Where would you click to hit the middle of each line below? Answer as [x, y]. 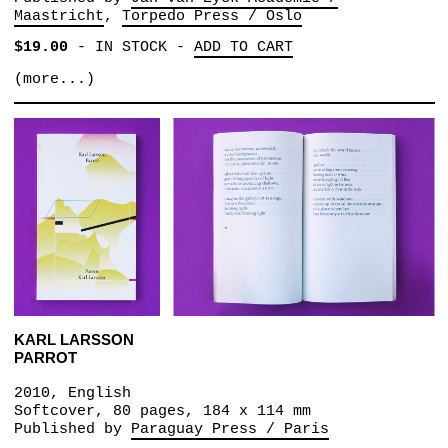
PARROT [45, 357]
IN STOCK [130, 47]
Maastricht [58, 16]
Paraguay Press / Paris [229, 429]
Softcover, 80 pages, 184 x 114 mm [162, 411]
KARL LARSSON [73, 339]
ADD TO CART [243, 47]
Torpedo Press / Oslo [211, 16]
